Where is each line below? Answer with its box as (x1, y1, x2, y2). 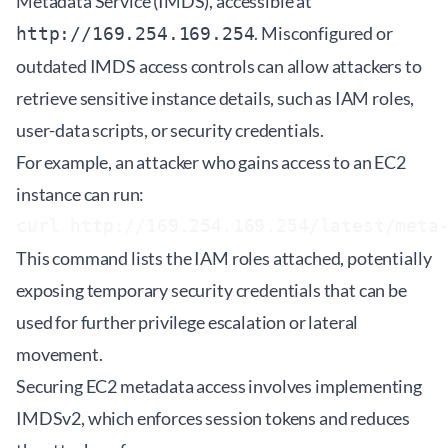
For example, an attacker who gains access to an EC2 (16, 151, 406, 173)
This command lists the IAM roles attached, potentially (16, 247, 432, 269)
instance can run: (16, 183, 145, 205)
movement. (16, 343, 103, 365)
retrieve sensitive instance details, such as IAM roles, (16, 87, 415, 109)
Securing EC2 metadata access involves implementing (16, 375, 422, 397)
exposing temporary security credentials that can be (16, 279, 407, 301)
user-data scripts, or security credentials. (16, 119, 325, 141)
